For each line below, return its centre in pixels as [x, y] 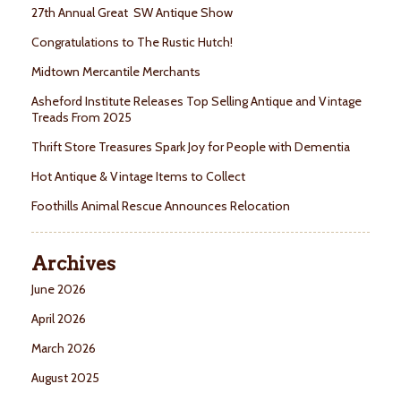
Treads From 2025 [81, 118]
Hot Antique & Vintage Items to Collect [140, 177]
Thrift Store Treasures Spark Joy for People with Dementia [191, 147]
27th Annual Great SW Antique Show [132, 13]
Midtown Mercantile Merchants [117, 72]
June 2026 [59, 290]
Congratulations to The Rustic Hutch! [132, 43]
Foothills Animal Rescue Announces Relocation [162, 206]
